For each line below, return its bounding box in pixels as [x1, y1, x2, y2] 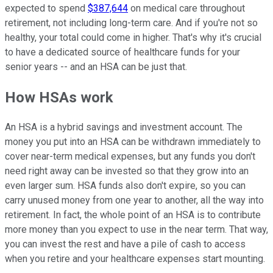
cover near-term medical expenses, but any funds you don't [5, 151, 255, 163]
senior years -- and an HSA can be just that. [5, 60, 187, 73]
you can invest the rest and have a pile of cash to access [5, 238, 246, 250]
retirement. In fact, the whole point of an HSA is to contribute [5, 209, 261, 221]
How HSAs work [5, 88, 113, 106]
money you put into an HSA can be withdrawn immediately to [5, 136, 261, 148]
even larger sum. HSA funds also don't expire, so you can [5, 180, 246, 192]
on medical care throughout [128, 2, 245, 14]
